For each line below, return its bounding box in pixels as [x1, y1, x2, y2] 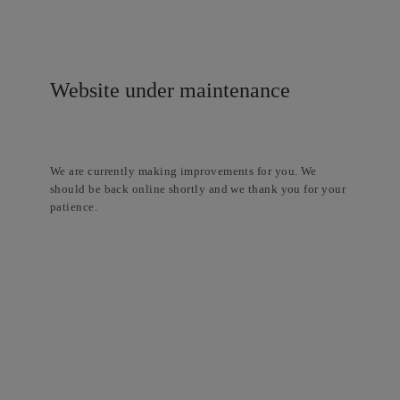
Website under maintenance [50, 79, 290, 102]
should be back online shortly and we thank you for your [50, 182, 346, 196]
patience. [50, 200, 98, 213]
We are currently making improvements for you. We [50, 164, 317, 178]
